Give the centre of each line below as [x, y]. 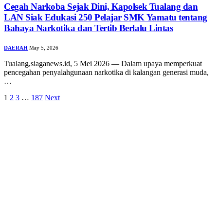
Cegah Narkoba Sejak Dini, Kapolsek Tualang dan [101, 6]
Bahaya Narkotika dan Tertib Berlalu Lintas [89, 28]
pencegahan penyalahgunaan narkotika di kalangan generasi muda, [106, 72]
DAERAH [16, 47]
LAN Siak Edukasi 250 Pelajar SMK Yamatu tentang [106, 17]
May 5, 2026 [44, 47]
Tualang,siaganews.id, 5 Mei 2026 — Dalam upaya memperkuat [103, 63]
